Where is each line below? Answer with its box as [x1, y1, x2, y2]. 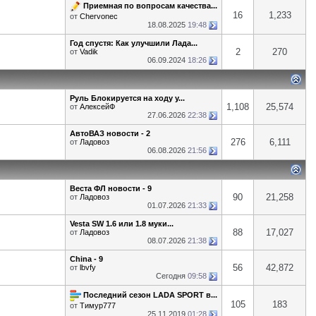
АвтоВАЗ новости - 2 [70, 129, 150, 138]
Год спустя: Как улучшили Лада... [70, 39, 197, 47]
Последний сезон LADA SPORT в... [83, 290, 217, 299]
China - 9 [70, 255, 103, 263]
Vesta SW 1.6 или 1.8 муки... [70, 219, 174, 228]
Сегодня [156, 272, 188, 280]
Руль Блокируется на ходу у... [70, 94, 185, 102]
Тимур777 [80, 301, 116, 310]
